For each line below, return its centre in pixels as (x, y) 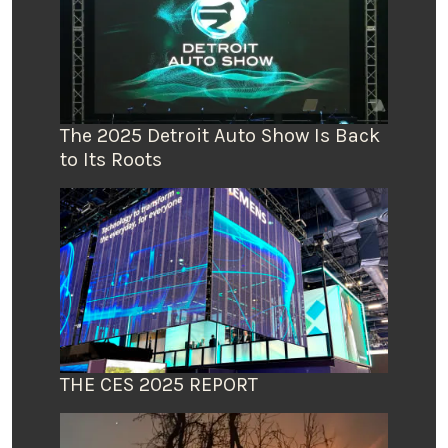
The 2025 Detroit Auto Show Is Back (220, 136)
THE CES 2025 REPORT (159, 384)
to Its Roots (111, 160)
